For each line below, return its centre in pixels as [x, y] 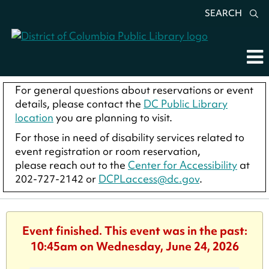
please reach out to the [71, 165]
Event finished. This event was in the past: [134, 230]
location [34, 117]
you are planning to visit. [113, 117]
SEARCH [223, 13]
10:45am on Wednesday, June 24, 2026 [134, 246]
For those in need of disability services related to [130, 137]
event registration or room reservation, [108, 151]
